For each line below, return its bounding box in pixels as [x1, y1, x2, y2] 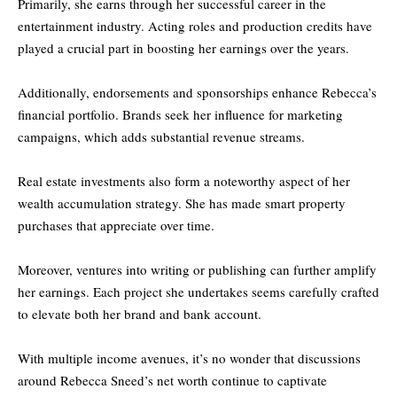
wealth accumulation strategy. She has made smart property [18, 193, 346, 212]
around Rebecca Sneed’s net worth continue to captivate [18, 370, 327, 389]
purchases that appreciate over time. [18, 215, 214, 234]
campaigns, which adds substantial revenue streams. [18, 127, 305, 145]
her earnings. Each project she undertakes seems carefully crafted [18, 282, 379, 300]
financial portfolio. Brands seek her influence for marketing [18, 105, 343, 123]
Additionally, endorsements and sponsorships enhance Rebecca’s [18, 82, 377, 101]
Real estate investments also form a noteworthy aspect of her [18, 171, 350, 190]
